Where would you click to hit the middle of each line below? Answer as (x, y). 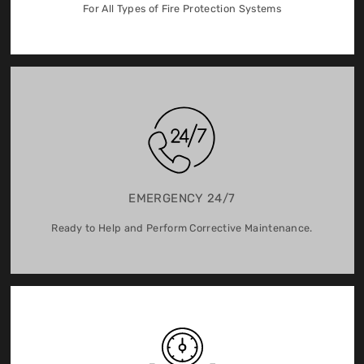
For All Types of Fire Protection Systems (182, 9)
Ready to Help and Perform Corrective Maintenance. (182, 228)
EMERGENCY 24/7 (182, 199)
